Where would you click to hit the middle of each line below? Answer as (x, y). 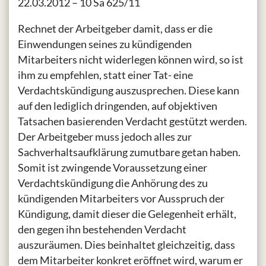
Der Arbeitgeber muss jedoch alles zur (105, 137)
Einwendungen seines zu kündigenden (105, 44)
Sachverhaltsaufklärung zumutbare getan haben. (129, 152)
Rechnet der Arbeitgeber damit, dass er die (115, 29)
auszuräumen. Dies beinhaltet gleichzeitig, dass (126, 245)
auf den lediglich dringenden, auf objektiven (118, 106)
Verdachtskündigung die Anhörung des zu (113, 183)
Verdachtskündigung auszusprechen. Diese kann (129, 91)
